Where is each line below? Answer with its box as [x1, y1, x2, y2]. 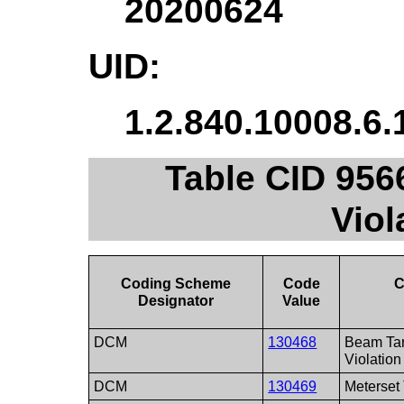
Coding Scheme [121, 275, 232, 291]
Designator [138, 292, 215, 308]
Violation [344, 351, 402, 367]
